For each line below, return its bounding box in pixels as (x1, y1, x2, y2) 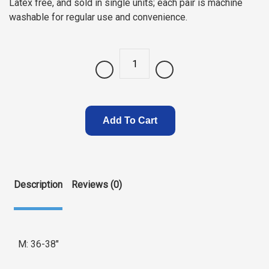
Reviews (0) (71, 179, 122, 190)
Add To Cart (103, 115, 157, 125)
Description (14, 179, 62, 190)
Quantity (95, 70, 129, 82)
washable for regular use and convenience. (9, 11, 187, 23)
